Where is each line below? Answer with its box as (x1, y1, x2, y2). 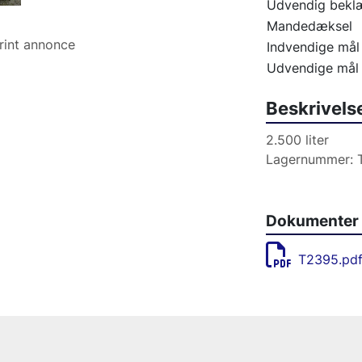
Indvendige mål (266, 39, 360, 55)
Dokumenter (265, 212, 359, 230)
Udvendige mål (266, 60, 359, 76)
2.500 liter (265, 132, 329, 148)
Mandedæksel (266, 18, 352, 34)
